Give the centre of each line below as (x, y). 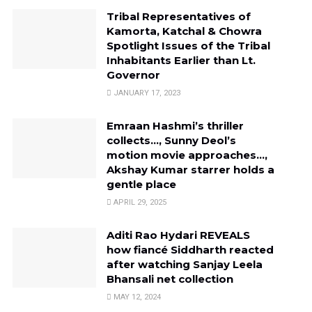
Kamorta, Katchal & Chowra (184, 31)
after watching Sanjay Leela (184, 264)
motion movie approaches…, (187, 155)
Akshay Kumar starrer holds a (190, 169)
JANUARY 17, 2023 (146, 93)
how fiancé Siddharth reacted (190, 249)
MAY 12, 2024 (136, 297)
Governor (133, 75)
